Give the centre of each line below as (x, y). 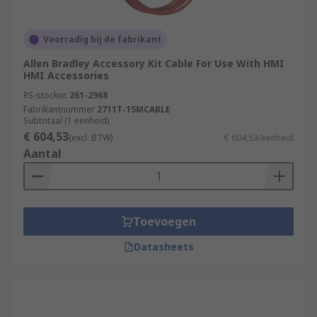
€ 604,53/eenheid (259, 138)
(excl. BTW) (91, 138)
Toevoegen (164, 221)
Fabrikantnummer (59, 109)
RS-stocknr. (45, 95)
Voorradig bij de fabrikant (102, 39)
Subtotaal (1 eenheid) (66, 121)
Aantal (42, 154)
